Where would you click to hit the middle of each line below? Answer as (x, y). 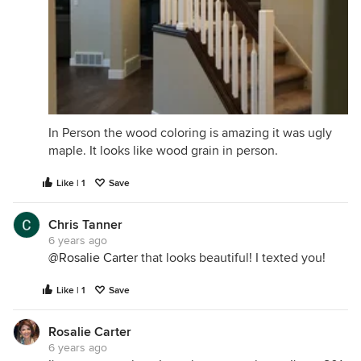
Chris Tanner (85, 225)
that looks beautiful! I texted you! (232, 258)
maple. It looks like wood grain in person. (163, 151)
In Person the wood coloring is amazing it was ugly (190, 133)
